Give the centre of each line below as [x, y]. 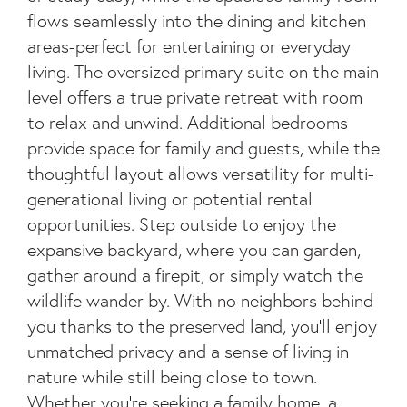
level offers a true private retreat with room [195, 97]
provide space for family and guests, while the [203, 148]
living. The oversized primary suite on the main [203, 72]
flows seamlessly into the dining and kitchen [197, 21]
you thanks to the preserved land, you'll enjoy [202, 326]
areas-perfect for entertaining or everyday [189, 46]
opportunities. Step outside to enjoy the [182, 224]
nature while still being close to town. [172, 377]
